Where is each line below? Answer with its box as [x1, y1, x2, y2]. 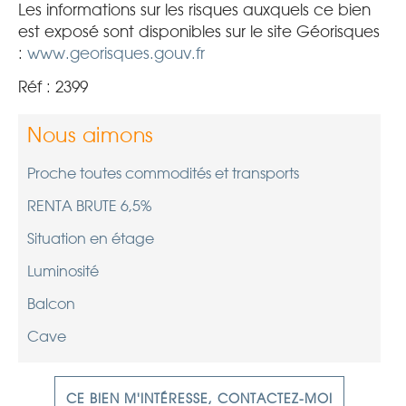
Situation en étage [27, 230, 154, 248]
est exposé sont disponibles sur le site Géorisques [18, 23, 380, 42]
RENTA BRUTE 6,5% [27, 198, 151, 216]
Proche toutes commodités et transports [27, 165, 299, 183]
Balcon [27, 295, 75, 314]
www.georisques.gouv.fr [27, 44, 205, 63]
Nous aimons [27, 123, 154, 148]
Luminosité [27, 263, 99, 281]
